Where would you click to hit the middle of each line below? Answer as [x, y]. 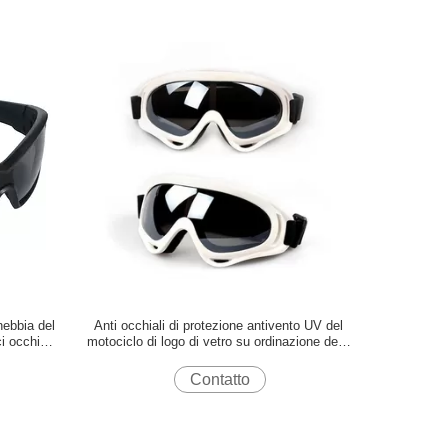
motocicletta [219, 357]
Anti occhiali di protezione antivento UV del [219, 325]
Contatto [220, 379]
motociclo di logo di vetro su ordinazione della [218, 341]
